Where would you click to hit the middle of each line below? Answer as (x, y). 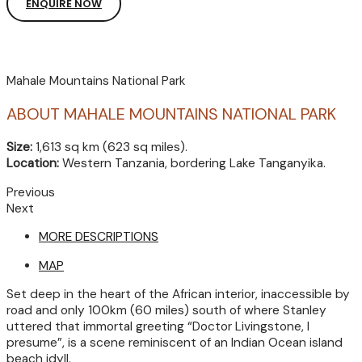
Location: (33, 164)
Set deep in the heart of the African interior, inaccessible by (178, 295)
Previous (31, 192)
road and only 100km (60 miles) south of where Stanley (166, 311)
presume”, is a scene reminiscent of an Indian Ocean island (175, 343)
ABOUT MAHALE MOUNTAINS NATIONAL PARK (171, 114)
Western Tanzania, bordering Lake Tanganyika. (192, 164)
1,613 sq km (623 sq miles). (110, 147)
